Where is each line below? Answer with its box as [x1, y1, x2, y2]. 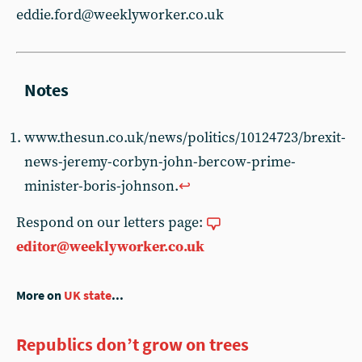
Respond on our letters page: [16, 213, 206, 232]
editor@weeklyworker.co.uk [16, 238, 204, 256]
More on [16, 288, 64, 303]
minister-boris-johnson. [24, 177, 179, 196]
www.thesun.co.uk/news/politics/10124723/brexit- [24, 128, 346, 147]
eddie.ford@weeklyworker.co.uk [16, 6, 224, 24]
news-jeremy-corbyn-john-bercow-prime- [24, 153, 296, 171]
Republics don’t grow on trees [16, 333, 249, 356]
